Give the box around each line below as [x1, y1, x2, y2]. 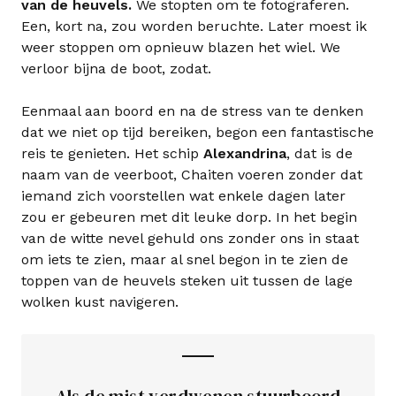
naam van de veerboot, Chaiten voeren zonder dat [21, 166, 362, 184]
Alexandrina [203, 145, 286, 163]
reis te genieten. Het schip [21, 145, 203, 163]
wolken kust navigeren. [21, 293, 179, 311]
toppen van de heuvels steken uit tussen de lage [21, 272, 353, 290]
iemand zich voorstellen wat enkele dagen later [21, 187, 346, 205]
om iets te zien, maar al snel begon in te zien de [21, 251, 348, 269]
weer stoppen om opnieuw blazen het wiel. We [21, 39, 340, 57]
